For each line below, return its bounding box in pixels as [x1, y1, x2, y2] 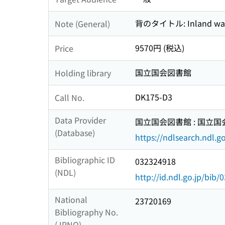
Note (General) [55, 17, 110, 30]
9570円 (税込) [135, 42, 184, 54]
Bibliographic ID [55, 154, 115, 166]
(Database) [55, 127, 95, 139]
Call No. [55, 91, 84, 103]
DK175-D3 [135, 91, 172, 103]
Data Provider [55, 114, 106, 127]
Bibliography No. [55, 206, 118, 218]
